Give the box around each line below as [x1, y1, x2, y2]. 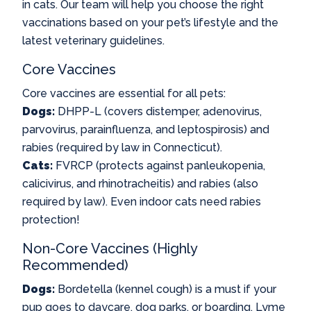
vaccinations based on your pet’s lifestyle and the [22, 16, 278, 29]
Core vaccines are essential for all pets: [22, 87, 226, 100]
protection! [22, 213, 80, 226]
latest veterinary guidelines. [22, 34, 165, 47]
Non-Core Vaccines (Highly [22, 240, 197, 257]
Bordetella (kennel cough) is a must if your [55, 283, 276, 296]
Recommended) [22, 257, 128, 274]
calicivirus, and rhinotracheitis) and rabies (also [22, 177, 258, 190]
